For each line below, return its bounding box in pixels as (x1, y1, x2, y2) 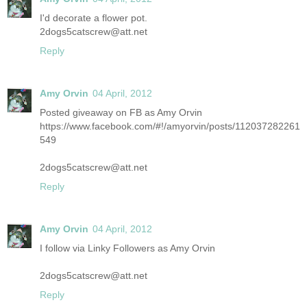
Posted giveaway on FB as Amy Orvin (40, 106, 202, 118)
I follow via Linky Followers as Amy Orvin (40, 242, 215, 254)
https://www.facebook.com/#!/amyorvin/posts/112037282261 (40, 120, 300, 132)
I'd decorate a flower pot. (40, 12, 147, 23)
